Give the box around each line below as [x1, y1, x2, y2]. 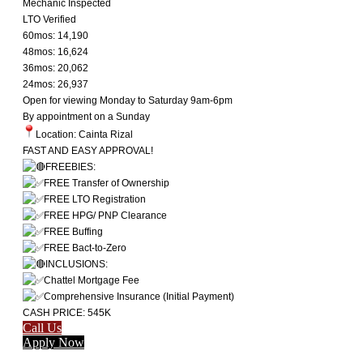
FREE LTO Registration [44, 193, 146, 205]
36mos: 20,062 [23, 62, 88, 74]
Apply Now [23, 335, 84, 349]
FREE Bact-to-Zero [44, 241, 126, 254]
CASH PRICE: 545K [23, 306, 111, 318]
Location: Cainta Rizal [36, 128, 133, 140]
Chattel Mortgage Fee [44, 274, 139, 286]
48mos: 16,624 [23, 45, 88, 58]
